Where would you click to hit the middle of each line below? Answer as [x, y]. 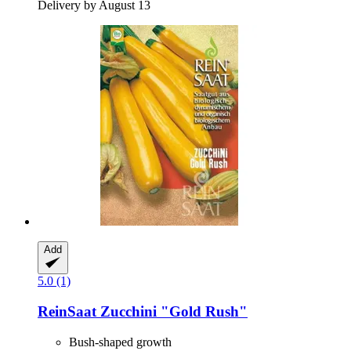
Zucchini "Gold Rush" [172, 311]
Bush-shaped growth [120, 342]
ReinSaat [67, 311]
